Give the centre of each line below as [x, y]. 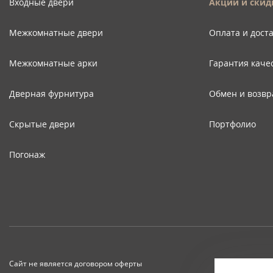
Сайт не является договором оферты [76, 264]
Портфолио [232, 124]
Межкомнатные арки [53, 63]
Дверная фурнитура [51, 94]
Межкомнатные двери [56, 33]
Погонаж [27, 155]
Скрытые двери [42, 124]
